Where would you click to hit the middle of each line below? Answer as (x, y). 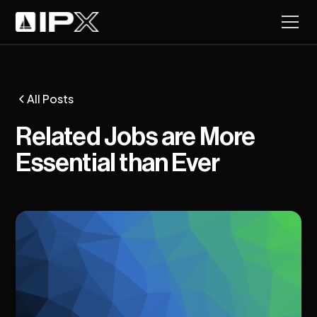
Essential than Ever (118, 163)
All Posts (51, 99)
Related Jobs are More (136, 137)
